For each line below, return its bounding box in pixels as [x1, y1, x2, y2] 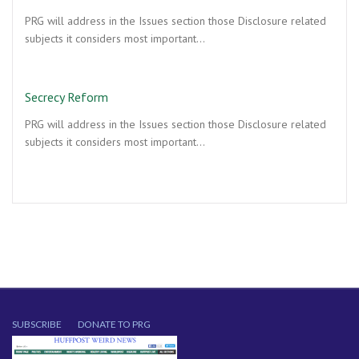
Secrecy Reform [25, 89, 108, 105]
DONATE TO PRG [78, 318, 151, 330]
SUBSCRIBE [12, 318, 62, 330]
